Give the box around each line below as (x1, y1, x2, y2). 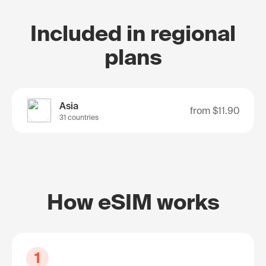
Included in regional (30, 21, 236, 45)
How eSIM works (46, 189, 220, 214)
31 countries (59, 113, 99, 121)
